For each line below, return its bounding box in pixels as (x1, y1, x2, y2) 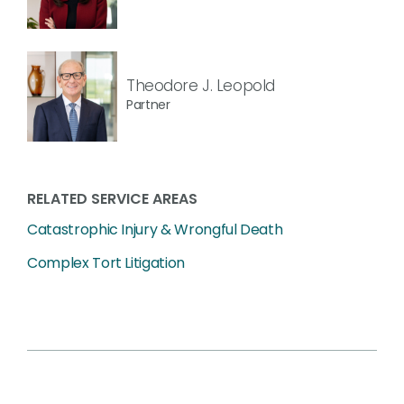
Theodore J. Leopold (126, 74, 275, 96)
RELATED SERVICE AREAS (27, 188, 197, 209)
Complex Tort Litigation (27, 252, 185, 273)
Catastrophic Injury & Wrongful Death (27, 219, 283, 240)
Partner (126, 95, 170, 114)
